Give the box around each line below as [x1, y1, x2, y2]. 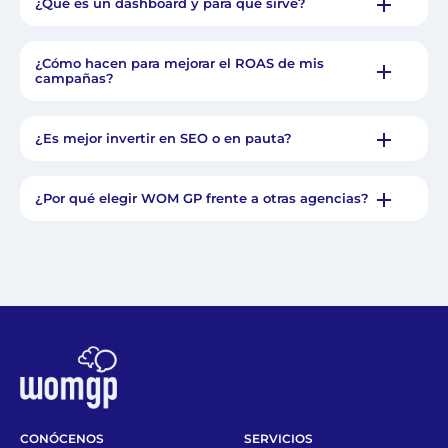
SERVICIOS [244, 430, 313, 446]
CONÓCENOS [20, 430, 104, 446]
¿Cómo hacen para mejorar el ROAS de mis [35, 55, 324, 72]
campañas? [35, 70, 114, 87]
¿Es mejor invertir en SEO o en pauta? [35, 130, 292, 147]
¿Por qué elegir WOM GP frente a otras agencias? [35, 190, 369, 207]
